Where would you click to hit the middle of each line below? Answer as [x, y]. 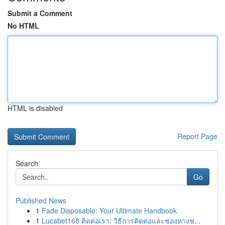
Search [27, 163]
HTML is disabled [35, 108]
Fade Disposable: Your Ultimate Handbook [109, 210]
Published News [41, 200]
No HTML [23, 26]
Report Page [197, 136]
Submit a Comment [40, 13]
